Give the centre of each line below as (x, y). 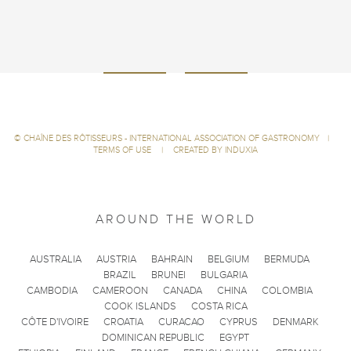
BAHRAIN (172, 259)
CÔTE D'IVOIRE (54, 322)
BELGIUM (228, 259)
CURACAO (181, 322)
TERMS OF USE (123, 150)
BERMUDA (287, 259)
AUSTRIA (116, 259)
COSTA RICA (219, 306)
